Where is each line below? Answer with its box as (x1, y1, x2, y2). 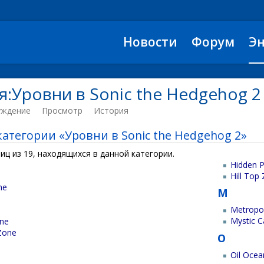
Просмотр (42, 105, 82, 116)
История (94, 105, 128, 116)
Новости (123, 34, 177, 50)
